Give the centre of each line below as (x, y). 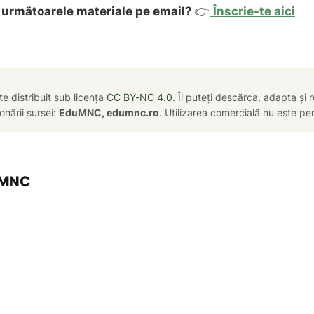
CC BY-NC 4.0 (139, 97)
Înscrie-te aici (254, 12)
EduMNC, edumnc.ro (109, 113)
